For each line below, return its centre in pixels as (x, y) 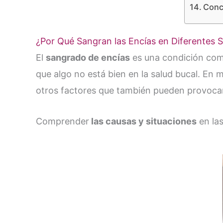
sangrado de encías (88, 57)
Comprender (62, 121)
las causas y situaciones (143, 121)
